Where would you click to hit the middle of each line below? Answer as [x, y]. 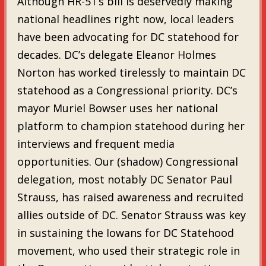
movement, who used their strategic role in [128, 250]
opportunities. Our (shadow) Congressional [127, 161]
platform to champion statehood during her [131, 126]
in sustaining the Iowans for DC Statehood [125, 232]
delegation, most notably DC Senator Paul [124, 179]
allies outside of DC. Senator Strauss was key [131, 215]
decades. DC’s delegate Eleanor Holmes [116, 54]
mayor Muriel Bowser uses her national [117, 108]
